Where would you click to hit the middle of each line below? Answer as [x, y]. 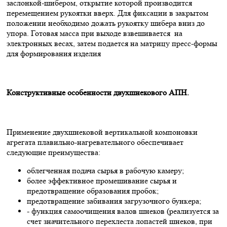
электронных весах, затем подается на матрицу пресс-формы [112, 43]
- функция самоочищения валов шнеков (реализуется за [123, 211]
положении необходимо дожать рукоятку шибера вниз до [106, 23]
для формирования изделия [54, 53]
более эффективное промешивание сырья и [102, 180]
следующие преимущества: [53, 152]
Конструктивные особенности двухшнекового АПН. [98, 93]
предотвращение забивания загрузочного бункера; [114, 201]
